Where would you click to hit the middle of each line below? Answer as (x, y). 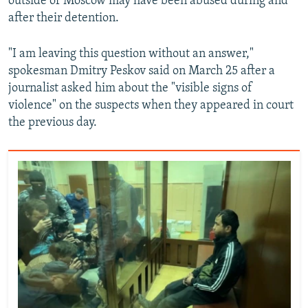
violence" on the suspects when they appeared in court (151, 106)
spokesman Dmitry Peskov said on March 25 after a (142, 71)
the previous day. (53, 123)
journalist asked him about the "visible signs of (130, 89)
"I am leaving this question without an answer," (131, 54)
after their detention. (64, 19)
